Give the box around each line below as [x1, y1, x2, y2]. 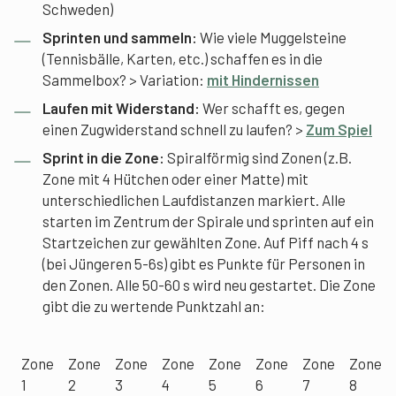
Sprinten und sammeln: [42, 28, 200, 46]
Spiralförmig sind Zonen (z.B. [164, 148, 352, 166]
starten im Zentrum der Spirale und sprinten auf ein [42, 212, 374, 230]
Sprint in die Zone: [42, 148, 164, 166]
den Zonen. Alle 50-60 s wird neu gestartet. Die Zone [42, 276, 376, 293]
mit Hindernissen [207, 71, 319, 88]
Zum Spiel [306, 120, 372, 138]
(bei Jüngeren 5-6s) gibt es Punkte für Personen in [42, 255, 365, 272]
